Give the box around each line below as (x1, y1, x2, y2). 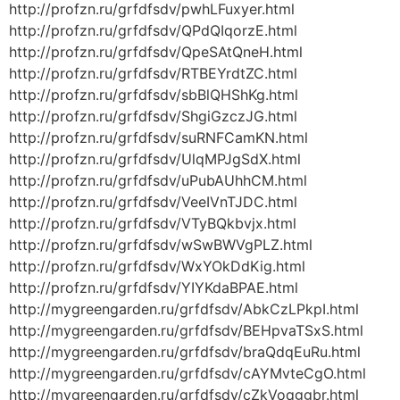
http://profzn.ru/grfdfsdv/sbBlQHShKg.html (9, 86, 298, 104)
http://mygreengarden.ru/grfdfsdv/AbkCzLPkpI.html (9, 300, 359, 319)
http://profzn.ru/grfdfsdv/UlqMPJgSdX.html (9, 150, 301, 169)
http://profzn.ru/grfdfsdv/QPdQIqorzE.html (9, 21, 297, 40)
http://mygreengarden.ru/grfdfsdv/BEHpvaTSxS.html (9, 321, 363, 340)
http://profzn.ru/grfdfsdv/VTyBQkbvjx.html (9, 214, 296, 233)
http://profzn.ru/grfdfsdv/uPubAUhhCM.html (9, 171, 307, 190)
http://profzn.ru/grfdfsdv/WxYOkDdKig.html (9, 257, 305, 276)
